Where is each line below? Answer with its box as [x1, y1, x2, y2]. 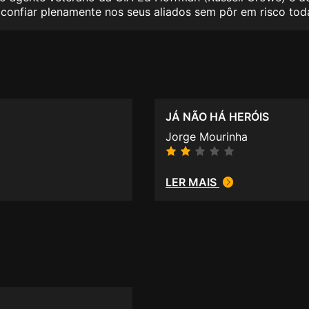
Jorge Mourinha [166, 130, 248, 144]
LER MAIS [166, 175, 219, 190]
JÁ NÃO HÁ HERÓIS [166, 110, 269, 124]
